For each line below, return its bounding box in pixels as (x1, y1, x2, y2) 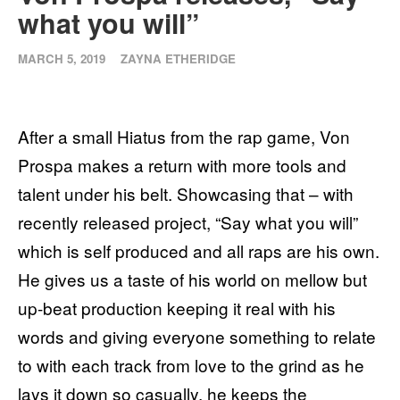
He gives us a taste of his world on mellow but (18, 267, 367, 292)
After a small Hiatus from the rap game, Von (18, 124, 350, 149)
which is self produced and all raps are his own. (18, 238, 379, 263)
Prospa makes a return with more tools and (18, 153, 346, 178)
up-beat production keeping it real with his (18, 296, 336, 321)
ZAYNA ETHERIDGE (121, 50, 237, 68)
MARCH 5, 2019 (18, 50, 105, 68)
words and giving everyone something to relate (18, 324, 376, 349)
